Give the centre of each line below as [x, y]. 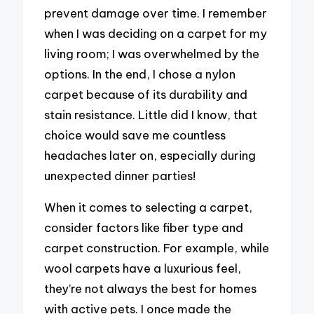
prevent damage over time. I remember [156, 13]
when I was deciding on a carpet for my [156, 34]
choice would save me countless [135, 135]
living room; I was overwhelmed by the [152, 54]
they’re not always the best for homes [151, 288]
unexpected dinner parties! [120, 176]
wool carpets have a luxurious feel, [143, 268]
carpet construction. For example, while [157, 247]
